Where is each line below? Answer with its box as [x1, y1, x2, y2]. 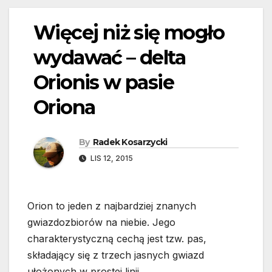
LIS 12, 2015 [89, 154, 133, 163]
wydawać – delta [33, 46, 185, 70]
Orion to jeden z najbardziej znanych [27, 200, 196, 212]
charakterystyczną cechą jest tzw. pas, [27, 233, 206, 245]
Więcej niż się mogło [33, 21, 224, 45]
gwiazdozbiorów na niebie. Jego [27, 216, 175, 229]
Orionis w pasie [33, 70, 174, 95]
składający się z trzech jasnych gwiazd [27, 249, 204, 262]
